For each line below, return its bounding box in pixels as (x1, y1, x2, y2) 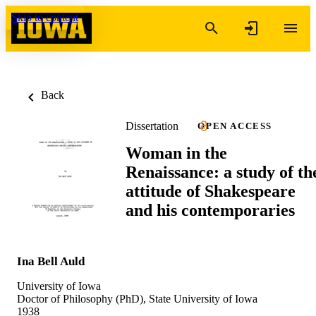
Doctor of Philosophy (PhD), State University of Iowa (17, 292, 257, 305)
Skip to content (11, 11, 78, 23)
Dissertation (126, 119, 178, 132)
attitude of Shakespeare (126, 181, 296, 200)
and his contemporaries (126, 200, 295, 219)
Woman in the (126, 143, 227, 162)
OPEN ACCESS (197, 121, 272, 131)
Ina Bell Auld (17, 254, 85, 268)
